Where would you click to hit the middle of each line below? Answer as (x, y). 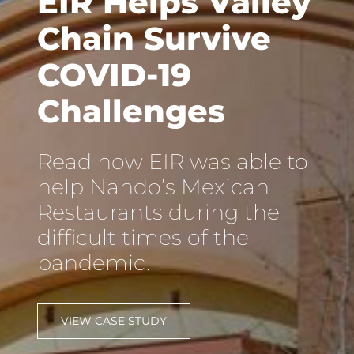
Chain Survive (154, 38)
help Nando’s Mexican (153, 187)
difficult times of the (143, 237)
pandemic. (93, 263)
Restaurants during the (158, 212)
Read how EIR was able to (172, 162)
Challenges (131, 111)
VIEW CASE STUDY (113, 321)
